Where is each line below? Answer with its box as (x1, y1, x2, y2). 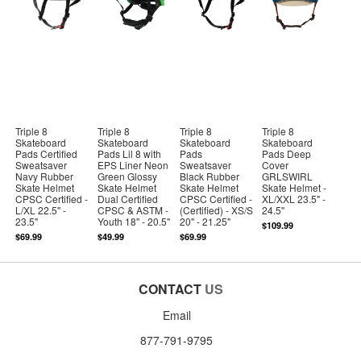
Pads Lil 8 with (98, 146, 162, 160)
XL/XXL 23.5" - (262, 191, 326, 205)
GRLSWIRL (262, 168, 313, 183)
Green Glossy (98, 168, 158, 183)
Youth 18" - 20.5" (98, 214, 171, 228)
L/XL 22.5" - (15, 202, 67, 217)
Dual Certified (98, 191, 159, 205)
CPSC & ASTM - (98, 202, 169, 217)
